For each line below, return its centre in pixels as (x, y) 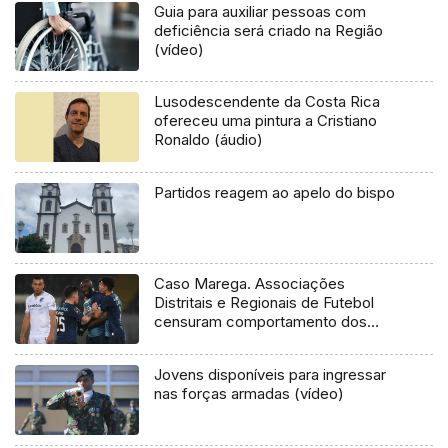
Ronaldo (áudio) (209, 140)
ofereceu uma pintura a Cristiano (266, 121)
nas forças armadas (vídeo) (249, 394)
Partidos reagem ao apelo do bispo (275, 193)
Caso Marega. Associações (250, 284)
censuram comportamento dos (261, 322)
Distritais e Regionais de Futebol (264, 303)
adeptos (183, 341)
